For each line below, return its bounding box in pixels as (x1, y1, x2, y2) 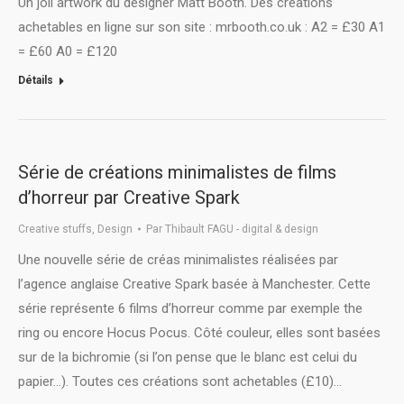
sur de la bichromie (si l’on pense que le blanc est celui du (18, 349, 357, 366)
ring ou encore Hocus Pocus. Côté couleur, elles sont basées (18, 325, 381, 342)
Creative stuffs (18, 223, 92, 236)
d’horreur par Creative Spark (18, 187, 240, 209)
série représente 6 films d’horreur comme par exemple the (18, 300, 363, 317)
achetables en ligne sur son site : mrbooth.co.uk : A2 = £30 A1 (18, 19, 385, 36)
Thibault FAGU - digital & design (165, 223, 318, 236)
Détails (18, 74, 53, 87)
